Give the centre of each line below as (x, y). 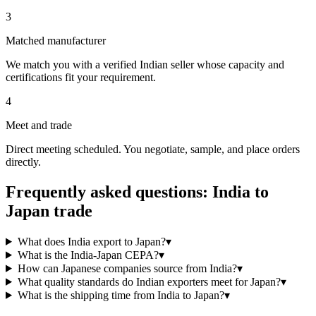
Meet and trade (39, 126)
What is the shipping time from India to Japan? (121, 295)
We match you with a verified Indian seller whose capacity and (145, 65)
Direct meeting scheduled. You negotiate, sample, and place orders (153, 150)
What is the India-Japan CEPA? (88, 255)
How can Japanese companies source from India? (127, 268)
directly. (23, 162)
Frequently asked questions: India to (137, 192)
